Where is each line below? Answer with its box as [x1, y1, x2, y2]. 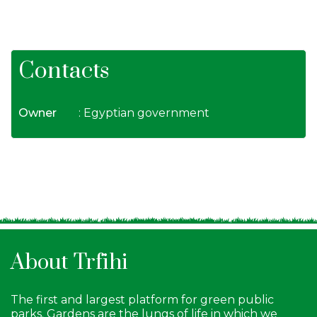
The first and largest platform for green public [11, 293, 274, 307]
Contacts [18, 57, 109, 86]
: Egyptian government [79, 106, 209, 120]
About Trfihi [11, 249, 128, 277]
